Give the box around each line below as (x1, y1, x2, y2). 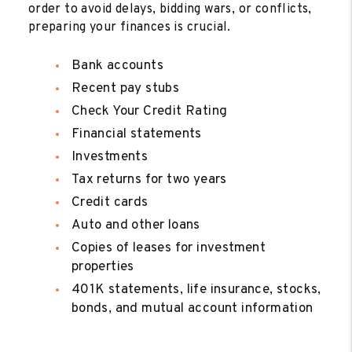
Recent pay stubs (71, 79, 180, 97)
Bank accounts (71, 57, 164, 75)
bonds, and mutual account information (71, 299, 313, 317)
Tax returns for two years (71, 170, 227, 189)
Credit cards (71, 193, 148, 211)
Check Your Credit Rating (71, 102, 228, 120)
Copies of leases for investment (71, 239, 266, 257)
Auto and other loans (71, 216, 200, 234)
